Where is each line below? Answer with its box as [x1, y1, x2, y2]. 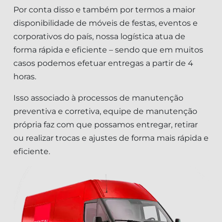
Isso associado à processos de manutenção [13, 93, 183, 103]
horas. [13, 71, 36, 81]
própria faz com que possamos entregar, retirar [13, 119, 198, 129]
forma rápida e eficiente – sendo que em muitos [13, 45, 203, 55]
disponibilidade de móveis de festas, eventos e [13, 18, 198, 28]
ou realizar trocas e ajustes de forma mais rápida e [13, 133, 209, 143]
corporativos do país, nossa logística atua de [13, 31, 185, 41]
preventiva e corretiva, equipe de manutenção [13, 106, 197, 116]
